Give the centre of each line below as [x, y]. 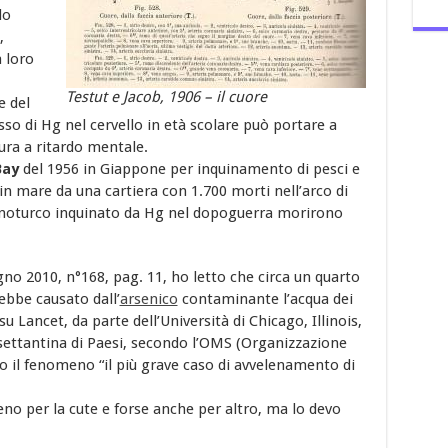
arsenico [148, 298]
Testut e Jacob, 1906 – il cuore [166, 96]
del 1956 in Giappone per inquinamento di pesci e [189, 168]
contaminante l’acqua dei [265, 298]
